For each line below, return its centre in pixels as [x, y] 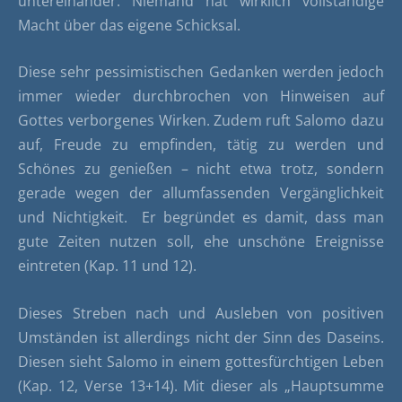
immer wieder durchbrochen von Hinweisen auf [201, 96]
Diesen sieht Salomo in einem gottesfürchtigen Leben [201, 361]
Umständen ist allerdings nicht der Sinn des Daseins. [201, 337]
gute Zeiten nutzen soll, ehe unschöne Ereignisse [201, 242]
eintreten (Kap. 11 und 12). [107, 266]
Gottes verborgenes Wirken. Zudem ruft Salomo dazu [201, 121]
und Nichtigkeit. [76, 218]
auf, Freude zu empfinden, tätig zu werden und [201, 145]
